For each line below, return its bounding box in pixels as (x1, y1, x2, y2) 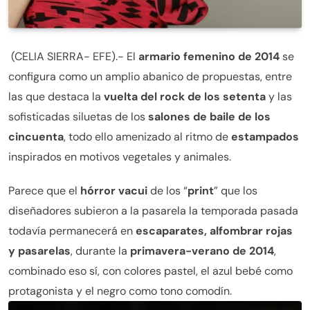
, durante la (71, 244, 130, 259)
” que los (214, 183, 257, 199)
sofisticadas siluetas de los (8, 109, 148, 125)
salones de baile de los (148, 109, 271, 125)
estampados (231, 129, 299, 145)
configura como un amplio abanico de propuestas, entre (8, 69, 292, 84)
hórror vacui (80, 183, 150, 199)
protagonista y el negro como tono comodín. (8, 284, 232, 299)
